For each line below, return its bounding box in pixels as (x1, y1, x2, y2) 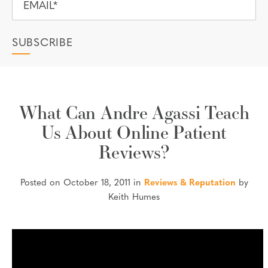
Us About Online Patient (41, 120, 227, 144)
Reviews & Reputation (144, 179, 236, 188)
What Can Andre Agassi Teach (19, 100, 249, 124)
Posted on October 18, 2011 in (20, 179, 144, 188)
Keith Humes (108, 193, 160, 203)
